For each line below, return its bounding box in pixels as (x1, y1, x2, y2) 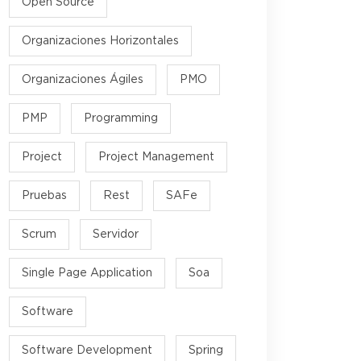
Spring (189, 344, 223, 356)
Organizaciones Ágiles (22, 73, 143, 85)
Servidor (93, 228, 139, 240)
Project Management (98, 151, 214, 163)
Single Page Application (22, 267, 152, 279)
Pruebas (22, 189, 67, 201)
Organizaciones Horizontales (22, 35, 179, 47)
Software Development (22, 344, 152, 356)
